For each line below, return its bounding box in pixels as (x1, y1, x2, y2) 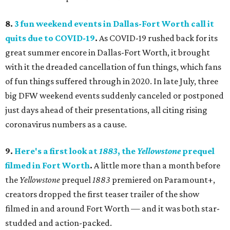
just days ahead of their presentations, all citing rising (5, 105, 207, 116)
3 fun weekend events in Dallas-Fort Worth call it (14, 18, 214, 29)
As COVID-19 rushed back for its (98, 33, 218, 44)
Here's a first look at (14, 146, 98, 157)
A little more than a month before (92, 160, 220, 171)
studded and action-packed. (5, 218, 112, 228)
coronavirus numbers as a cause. (5, 119, 127, 130)
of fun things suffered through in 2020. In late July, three (5, 76, 218, 87)
